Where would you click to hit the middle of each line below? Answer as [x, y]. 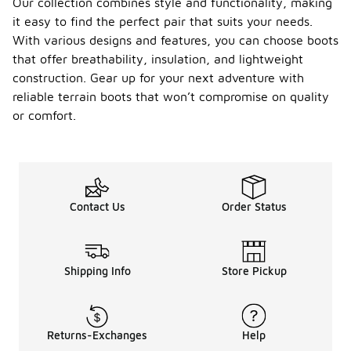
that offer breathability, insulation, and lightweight [158, 59]
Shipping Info [97, 271]
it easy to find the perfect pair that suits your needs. [163, 21]
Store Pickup [254, 271]
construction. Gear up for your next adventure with [158, 78]
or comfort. [44, 115]
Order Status [254, 206]
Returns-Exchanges [97, 335]
